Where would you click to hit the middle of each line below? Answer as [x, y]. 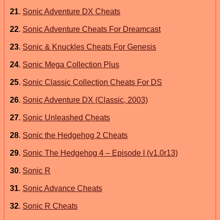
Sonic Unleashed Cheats [66, 117]
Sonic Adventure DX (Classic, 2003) [85, 100]
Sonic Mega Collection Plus [71, 64]
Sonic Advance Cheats [62, 188]
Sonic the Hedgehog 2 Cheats [75, 135]
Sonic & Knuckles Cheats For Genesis [89, 47]
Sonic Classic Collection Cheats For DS [92, 82]
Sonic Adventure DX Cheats [71, 11]
